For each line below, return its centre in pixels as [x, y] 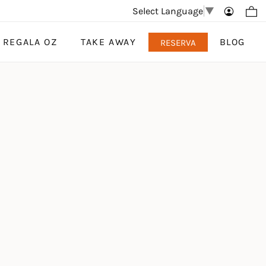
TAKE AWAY [109, 42]
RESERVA [178, 42]
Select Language [167, 11]
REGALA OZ [30, 42]
